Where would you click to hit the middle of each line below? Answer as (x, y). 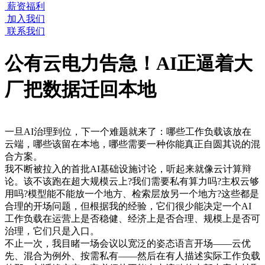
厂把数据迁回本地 (80, 89)
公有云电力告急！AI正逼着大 (129, 63)
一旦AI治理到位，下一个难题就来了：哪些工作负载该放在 (128, 132)
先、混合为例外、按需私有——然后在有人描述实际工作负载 (132, 256)
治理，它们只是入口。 (52, 231)
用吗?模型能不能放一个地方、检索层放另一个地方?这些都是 (132, 194)
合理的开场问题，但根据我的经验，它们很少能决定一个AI (128, 206)
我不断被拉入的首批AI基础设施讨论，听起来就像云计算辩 (128, 169)
